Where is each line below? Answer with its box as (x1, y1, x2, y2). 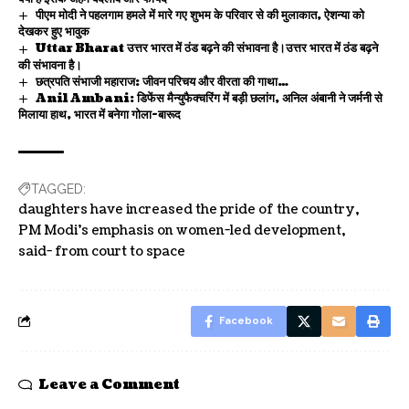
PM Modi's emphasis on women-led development (18, 221, 341, 239)
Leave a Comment (38, 374, 180, 394)
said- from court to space (18, 242, 185, 260)
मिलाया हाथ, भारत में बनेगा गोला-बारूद (18, 106, 181, 123)
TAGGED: (31, 181, 86, 196)
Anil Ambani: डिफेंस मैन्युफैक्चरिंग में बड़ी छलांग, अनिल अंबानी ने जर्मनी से (35, 89, 383, 107)
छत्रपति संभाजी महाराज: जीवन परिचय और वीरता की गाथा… (35, 73, 288, 90)
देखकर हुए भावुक (18, 24, 89, 41)
